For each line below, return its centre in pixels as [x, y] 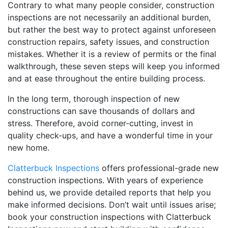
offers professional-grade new [159, 168]
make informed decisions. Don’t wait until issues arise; [112, 204]
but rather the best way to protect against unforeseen [112, 29]
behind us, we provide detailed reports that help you [109, 192]
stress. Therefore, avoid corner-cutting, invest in [100, 123]
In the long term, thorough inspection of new [94, 98]
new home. [28, 147]
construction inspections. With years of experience [105, 180]
